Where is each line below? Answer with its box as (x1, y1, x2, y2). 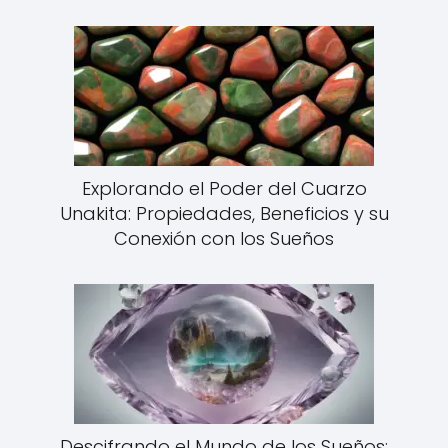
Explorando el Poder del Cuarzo (81, 175, 367, 201)
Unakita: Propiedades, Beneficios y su (59, 200, 389, 226)
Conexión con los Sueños (114, 225, 334, 251)
